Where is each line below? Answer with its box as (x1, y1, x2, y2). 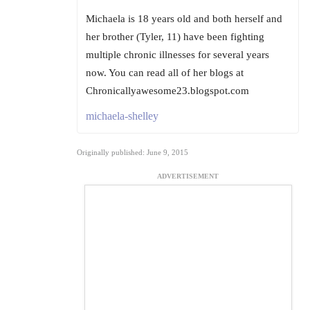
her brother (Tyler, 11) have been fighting (86, 31, 264, 43)
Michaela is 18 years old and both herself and (86, 13, 282, 25)
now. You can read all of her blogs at (86, 67, 244, 79)
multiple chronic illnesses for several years (86, 49, 269, 61)
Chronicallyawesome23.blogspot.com (86, 85, 249, 97)
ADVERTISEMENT (157, 172, 219, 180)
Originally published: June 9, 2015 (77, 148, 188, 157)
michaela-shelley (86, 110, 158, 122)
